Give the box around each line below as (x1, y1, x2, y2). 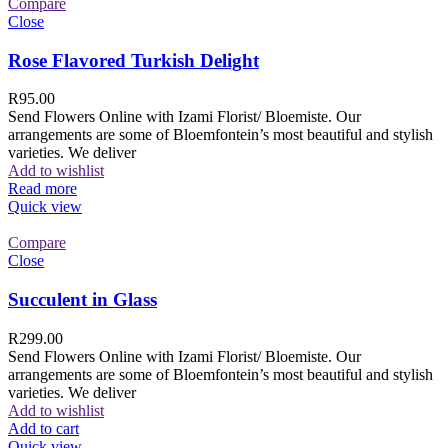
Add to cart (8, 419, 79, 437)
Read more (8, 180, 77, 198)
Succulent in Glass (8, 289, 157, 310)
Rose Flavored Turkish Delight (8, 49, 259, 71)
